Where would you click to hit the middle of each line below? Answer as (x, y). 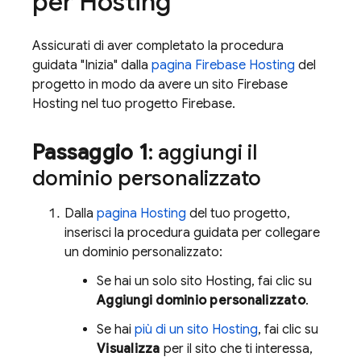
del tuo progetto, (238, 213)
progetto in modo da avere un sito (135, 84)
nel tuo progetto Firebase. (157, 104)
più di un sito (173, 329)
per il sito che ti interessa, (236, 349)
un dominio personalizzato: (143, 252)
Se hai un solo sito (151, 281)
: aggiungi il (202, 152)
